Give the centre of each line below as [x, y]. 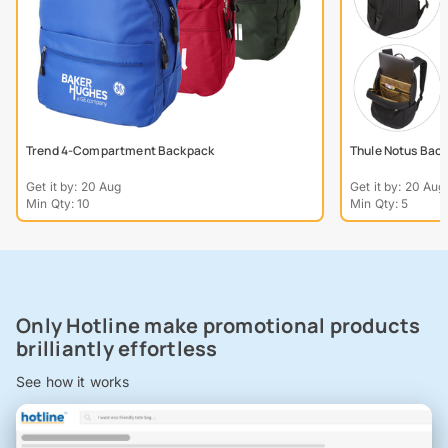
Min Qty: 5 [379, 204]
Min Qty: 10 [58, 204]
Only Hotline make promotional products [218, 326]
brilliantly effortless [117, 349]
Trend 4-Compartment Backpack [120, 151]
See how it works [73, 382]
